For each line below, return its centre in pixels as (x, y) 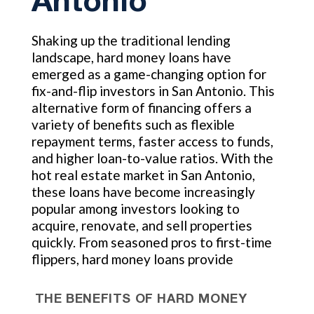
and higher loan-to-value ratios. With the (152, 158)
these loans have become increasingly (143, 192)
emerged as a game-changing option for (149, 74)
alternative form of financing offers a (141, 108)
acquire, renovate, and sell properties (142, 225)
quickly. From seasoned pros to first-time (151, 242)
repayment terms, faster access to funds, (152, 141)
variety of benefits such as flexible (133, 124)
